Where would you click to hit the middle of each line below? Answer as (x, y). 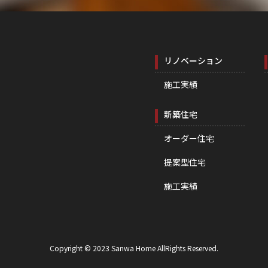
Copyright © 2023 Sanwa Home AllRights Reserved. (134, 248)
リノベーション (193, 61)
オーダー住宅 (189, 138)
